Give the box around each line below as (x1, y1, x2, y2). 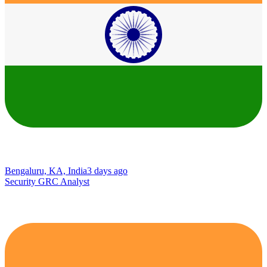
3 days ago (87, 165, 128, 176)
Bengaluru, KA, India (5, 165, 87, 176)
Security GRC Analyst (5, 176, 89, 187)
